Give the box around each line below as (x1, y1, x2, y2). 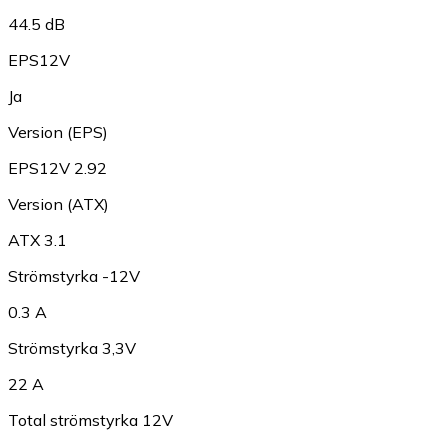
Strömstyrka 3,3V (8, 338, 136, 359)
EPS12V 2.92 (8, 158, 107, 179)
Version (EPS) (8, 122, 108, 143)
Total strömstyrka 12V (8, 410, 173, 431)
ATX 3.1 (8, 230, 67, 251)
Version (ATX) (8, 194, 109, 215)
